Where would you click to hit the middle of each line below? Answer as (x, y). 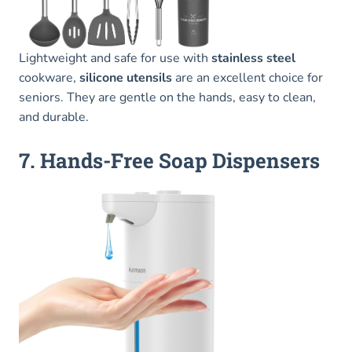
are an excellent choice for (247, 78)
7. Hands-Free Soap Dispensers (169, 161)
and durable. (54, 117)
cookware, (49, 78)
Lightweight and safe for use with (115, 59)
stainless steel (253, 59)
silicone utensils (126, 78)
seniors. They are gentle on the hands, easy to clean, (167, 98)
